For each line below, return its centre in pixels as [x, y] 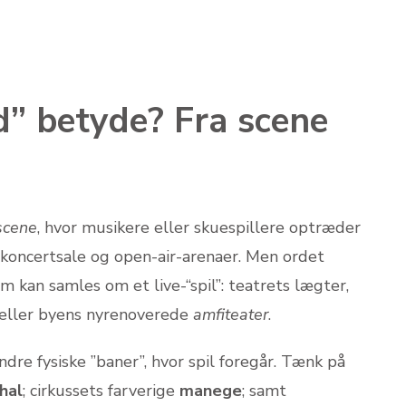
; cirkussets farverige [101, 390]
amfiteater [231, 314]
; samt [264, 390]
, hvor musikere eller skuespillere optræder [199, 227]
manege [211, 390]
